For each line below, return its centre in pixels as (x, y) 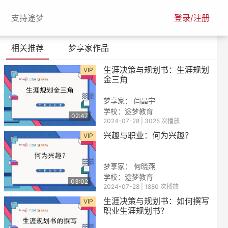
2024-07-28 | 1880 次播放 (141, 186)
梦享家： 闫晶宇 (129, 100)
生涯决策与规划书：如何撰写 (156, 201)
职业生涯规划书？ (136, 210)
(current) (60, 17)
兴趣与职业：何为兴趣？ (148, 135)
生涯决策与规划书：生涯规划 (156, 70)
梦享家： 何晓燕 (129, 166)
